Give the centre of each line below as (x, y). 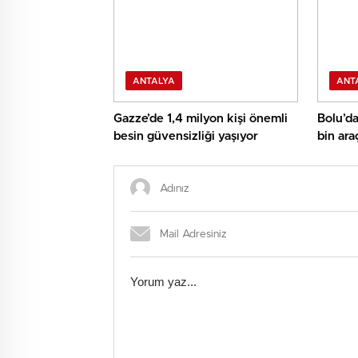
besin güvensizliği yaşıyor (186, 137)
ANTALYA (154, 82)
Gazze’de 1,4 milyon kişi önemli (201, 119)
